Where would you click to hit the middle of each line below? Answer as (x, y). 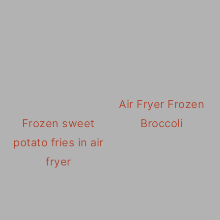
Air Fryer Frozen (162, 104)
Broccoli (162, 124)
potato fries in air (58, 143)
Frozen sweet (58, 124)
